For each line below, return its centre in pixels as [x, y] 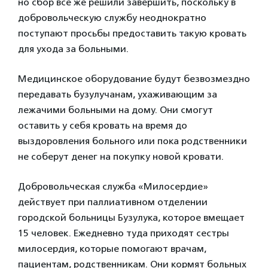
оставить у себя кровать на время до [103, 125]
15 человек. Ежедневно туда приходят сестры [124, 233]
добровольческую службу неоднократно [112, 18]
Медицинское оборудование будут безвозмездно [134, 79]
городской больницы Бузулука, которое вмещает [131, 217]
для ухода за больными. [73, 49]
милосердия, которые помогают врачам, [112, 249]
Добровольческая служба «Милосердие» [113, 186]
